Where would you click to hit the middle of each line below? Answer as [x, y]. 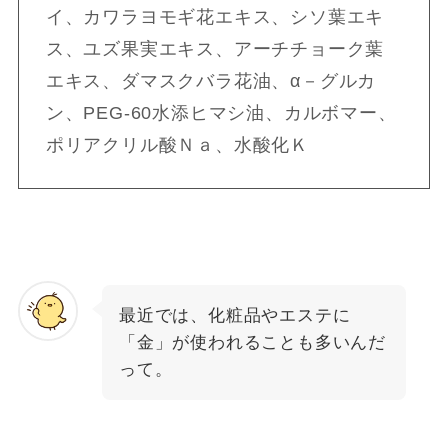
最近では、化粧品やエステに [234, 315]
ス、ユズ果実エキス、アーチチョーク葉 [215, 49]
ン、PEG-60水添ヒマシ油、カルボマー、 [221, 113]
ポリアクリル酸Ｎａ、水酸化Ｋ [177, 145]
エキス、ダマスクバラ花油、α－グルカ [211, 81]
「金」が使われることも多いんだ [252, 342]
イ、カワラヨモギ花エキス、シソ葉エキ [215, 17]
